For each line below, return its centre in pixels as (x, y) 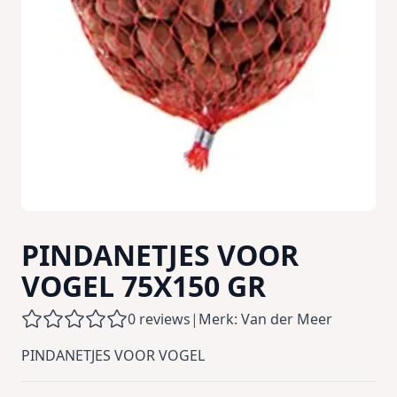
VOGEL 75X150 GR (144, 286)
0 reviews (159, 319)
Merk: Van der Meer (265, 319)
